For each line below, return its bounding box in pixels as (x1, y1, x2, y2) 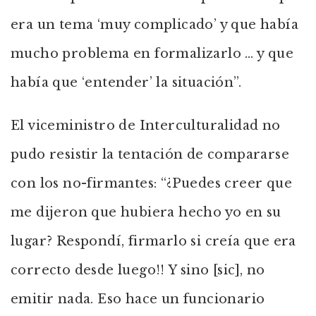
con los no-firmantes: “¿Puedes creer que (11, 176, 292, 191)
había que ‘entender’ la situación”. (11, 75, 241, 90)
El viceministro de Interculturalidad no (11, 118, 281, 133)
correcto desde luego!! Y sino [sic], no (11, 262, 265, 278)
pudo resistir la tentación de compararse (11, 147, 289, 162)
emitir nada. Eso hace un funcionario (11, 291, 265, 307)
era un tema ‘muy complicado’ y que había (11, 17, 298, 32)
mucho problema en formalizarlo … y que (11, 46, 294, 61)
